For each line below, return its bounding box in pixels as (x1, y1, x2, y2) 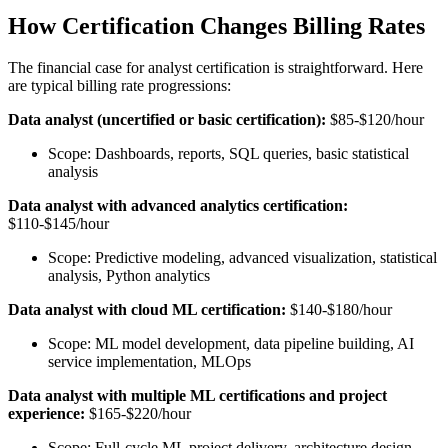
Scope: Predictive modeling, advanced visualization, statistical (48, 249, 437, 267)
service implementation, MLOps (48, 353, 251, 371)
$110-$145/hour (8, 215, 109, 233)
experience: (8, 405, 85, 423)
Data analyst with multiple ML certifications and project (8, 387, 387, 405)
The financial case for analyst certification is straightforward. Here (8, 59, 423, 77)
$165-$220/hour (85, 405, 191, 423)
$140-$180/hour (286, 301, 392, 319)
